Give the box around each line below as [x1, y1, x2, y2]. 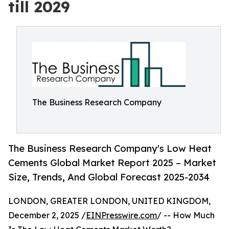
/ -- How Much [157, 210, 215, 221]
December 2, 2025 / [8, 210, 86, 221]
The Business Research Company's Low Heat [8, 143, 212, 154]
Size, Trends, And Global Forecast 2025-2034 [8, 171, 210, 183]
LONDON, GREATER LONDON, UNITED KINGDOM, [8, 196, 211, 207]
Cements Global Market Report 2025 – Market [8, 157, 216, 169]
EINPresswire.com [86, 210, 157, 221]
